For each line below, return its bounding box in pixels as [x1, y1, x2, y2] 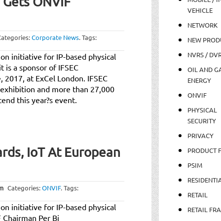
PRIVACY [187, 131, 214, 140]
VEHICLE [187, 5, 213, 14]
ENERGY [187, 75, 211, 84]
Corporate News [32, 33, 79, 41]
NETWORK [187, 20, 218, 29]
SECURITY [187, 116, 216, 125]
